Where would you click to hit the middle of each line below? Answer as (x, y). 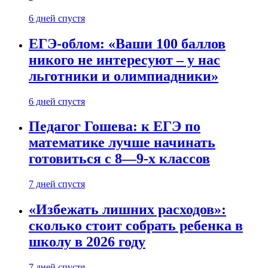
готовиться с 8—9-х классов (119, 159)
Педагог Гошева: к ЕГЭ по (115, 127)
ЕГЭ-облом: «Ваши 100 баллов (127, 43)
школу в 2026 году (87, 242)
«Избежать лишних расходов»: (127, 210)
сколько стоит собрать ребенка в (136, 226)
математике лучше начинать (122, 143)
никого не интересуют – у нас (124, 60)
